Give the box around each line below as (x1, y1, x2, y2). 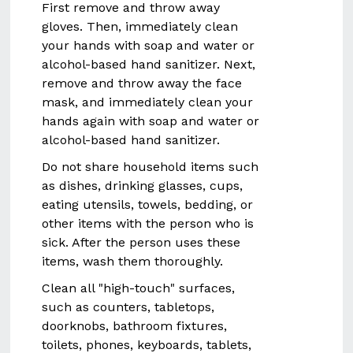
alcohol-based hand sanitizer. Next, (42, 57, 256, 72)
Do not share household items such (42, 159, 259, 174)
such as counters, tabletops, (42, 299, 215, 314)
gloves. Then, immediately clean (42, 19, 239, 34)
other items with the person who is (42, 216, 255, 231)
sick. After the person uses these (42, 235, 241, 250)
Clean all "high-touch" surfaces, (42, 281, 236, 295)
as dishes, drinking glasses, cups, (42, 178, 243, 193)
